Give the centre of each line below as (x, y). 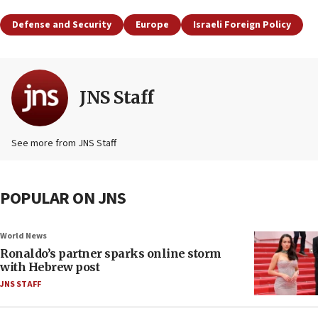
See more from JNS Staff (64, 143)
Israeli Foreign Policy (242, 24)
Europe (152, 24)
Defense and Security (62, 24)
